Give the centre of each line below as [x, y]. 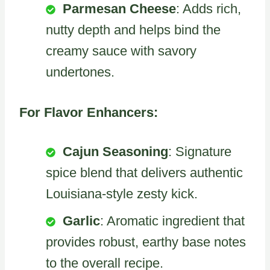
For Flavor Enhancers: [89, 112]
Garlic [81, 221]
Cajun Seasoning [115, 151]
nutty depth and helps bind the [133, 30]
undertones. [80, 72]
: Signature [200, 151]
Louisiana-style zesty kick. [122, 193]
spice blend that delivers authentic [144, 172]
